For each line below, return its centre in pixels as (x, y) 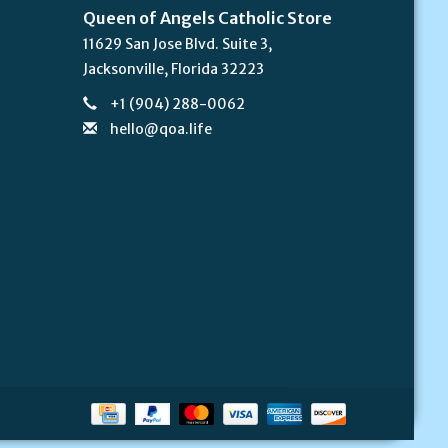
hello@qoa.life (161, 128)
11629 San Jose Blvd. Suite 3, (178, 43)
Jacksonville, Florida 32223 (174, 68)
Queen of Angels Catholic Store (208, 17)
